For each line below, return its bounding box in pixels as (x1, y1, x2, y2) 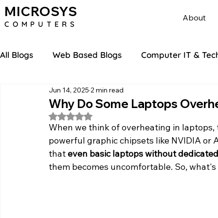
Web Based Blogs (53, 49, 122, 60)
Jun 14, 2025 (49, 85, 89, 94)
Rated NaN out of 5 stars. (70, 111, 150, 120)
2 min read (91, 85, 124, 94)
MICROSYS (4, 3, 78, 19)
